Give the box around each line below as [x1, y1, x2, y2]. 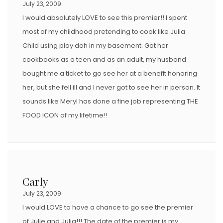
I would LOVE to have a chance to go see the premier [22, 202, 193, 212]
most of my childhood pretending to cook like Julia [22, 26, 185, 36]
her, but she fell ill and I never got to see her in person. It [22, 82, 200, 92]
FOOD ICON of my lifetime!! [22, 110, 108, 120]
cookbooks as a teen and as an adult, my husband [22, 54, 186, 64]
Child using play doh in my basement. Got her [22, 40, 168, 50]
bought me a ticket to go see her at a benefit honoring [22, 68, 197, 78]
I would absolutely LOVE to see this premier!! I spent [22, 12, 187, 22]
